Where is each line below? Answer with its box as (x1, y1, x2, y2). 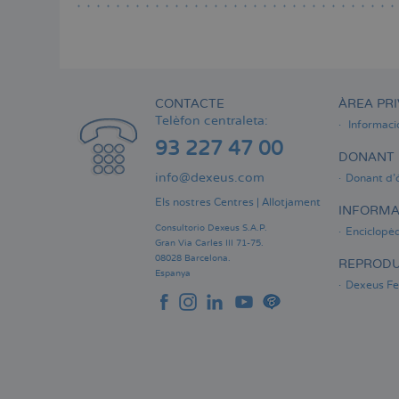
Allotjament (262, 196, 321, 210)
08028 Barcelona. (155, 253, 231, 265)
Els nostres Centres (155, 196, 254, 210)
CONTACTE (155, 96, 224, 112)
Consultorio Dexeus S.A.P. (155, 223, 267, 234)
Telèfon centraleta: (155, 113, 268, 129)
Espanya (155, 268, 191, 280)
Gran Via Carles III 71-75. (155, 238, 264, 249)
